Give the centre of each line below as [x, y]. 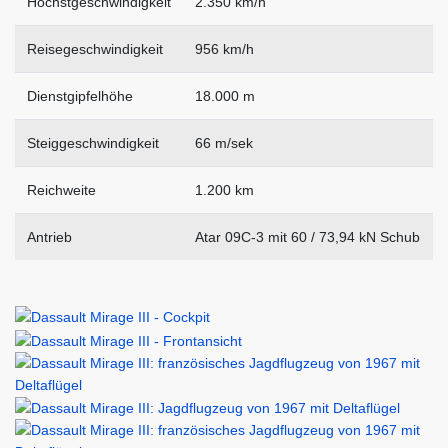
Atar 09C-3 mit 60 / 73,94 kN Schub [307, 237]
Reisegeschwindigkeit [95, 49]
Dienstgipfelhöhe [80, 96]
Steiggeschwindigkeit [93, 143]
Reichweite [61, 190]
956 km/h [224, 49]
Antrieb [49, 237]
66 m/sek [224, 143]
